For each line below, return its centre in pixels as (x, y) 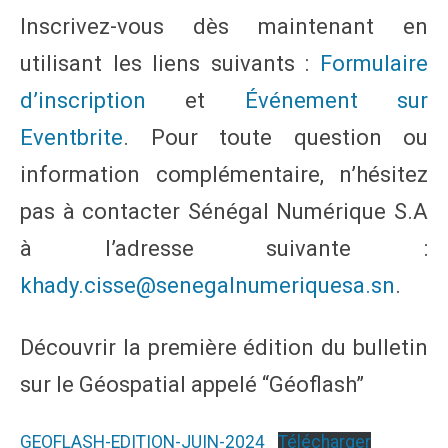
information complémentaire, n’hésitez (224, 174)
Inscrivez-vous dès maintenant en (224, 26)
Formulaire (374, 63)
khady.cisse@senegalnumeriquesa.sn (207, 285)
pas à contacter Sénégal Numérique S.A (224, 211)
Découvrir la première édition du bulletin (224, 347)
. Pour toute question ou (275, 137)
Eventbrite (71, 137)
